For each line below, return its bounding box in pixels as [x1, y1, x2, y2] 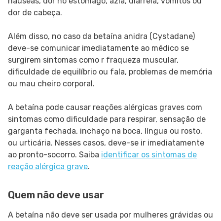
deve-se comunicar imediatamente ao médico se [8, 43, 189, 53]
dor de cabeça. [8, 8, 62, 18]
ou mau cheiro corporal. [8, 79, 97, 89]
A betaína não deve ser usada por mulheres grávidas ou [8, 210, 213, 220]
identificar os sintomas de [101, 150, 197, 160]
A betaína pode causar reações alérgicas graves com [8, 103, 202, 112]
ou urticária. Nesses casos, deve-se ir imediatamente [8, 138, 204, 148]
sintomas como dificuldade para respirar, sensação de [8, 114, 206, 124]
